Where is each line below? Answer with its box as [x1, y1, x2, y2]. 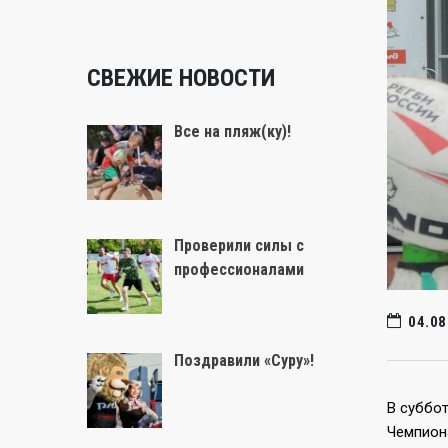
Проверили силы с [174, 236, 304, 256]
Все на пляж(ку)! [174, 122, 291, 141]
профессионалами [174, 260, 304, 280]
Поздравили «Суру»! [174, 350, 314, 370]
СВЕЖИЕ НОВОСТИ [87, 64, 275, 92]
